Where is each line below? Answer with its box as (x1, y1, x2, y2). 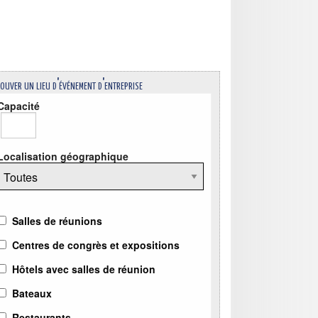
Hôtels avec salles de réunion (12, 262, 156, 277)
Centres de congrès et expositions (12, 238, 180, 253)
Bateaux (12, 286, 53, 301)
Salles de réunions (12, 214, 103, 229)
